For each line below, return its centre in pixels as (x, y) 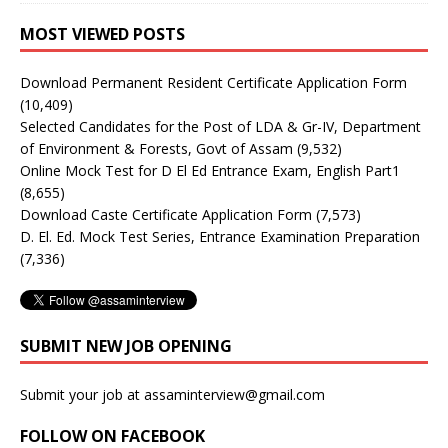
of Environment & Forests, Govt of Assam (156, 148)
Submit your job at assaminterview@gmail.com (172, 394)
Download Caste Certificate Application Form (166, 214)
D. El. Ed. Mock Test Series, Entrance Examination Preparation (220, 236)
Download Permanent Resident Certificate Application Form (213, 82)
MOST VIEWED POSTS (102, 33)
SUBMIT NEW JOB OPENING (126, 345)
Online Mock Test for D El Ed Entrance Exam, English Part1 (210, 170)
